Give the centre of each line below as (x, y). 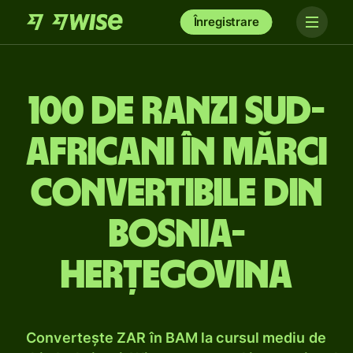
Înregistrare (226, 22)
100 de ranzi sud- (176, 112)
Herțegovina (176, 276)
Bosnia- (176, 235)
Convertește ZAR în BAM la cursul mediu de (176, 338)
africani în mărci (176, 153)
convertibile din (176, 194)
